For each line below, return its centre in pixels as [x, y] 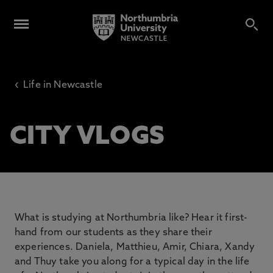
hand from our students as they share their [113, 233]
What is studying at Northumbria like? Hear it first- [131, 218]
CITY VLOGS [87, 137]
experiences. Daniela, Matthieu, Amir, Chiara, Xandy [135, 247]
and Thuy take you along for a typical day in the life [132, 262]
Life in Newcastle [63, 85]
